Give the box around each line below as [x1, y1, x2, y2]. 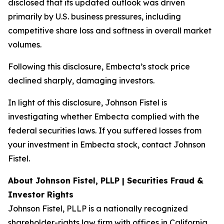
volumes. [8, 39, 41, 49]
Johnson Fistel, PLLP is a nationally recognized [8, 203, 188, 213]
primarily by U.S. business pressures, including [8, 11, 181, 21]
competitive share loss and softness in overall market [8, 25, 211, 35]
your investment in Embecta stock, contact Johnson [8, 139, 205, 149]
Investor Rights [8, 189, 73, 199]
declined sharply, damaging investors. [8, 75, 154, 85]
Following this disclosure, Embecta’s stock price [8, 61, 190, 71]
